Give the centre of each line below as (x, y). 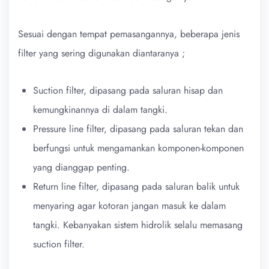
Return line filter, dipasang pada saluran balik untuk (136, 186)
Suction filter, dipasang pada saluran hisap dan (128, 90)
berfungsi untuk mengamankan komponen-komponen (138, 148)
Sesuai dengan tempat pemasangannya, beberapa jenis (129, 34)
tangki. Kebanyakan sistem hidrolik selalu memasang (138, 225)
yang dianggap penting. (81, 167)
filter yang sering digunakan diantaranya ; (101, 53)
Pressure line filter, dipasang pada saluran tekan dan (138, 128)
